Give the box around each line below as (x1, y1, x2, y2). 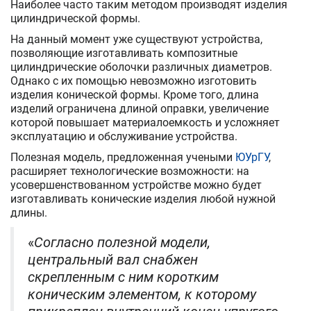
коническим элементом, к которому (28, 285, 256, 303)
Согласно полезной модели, (34, 233, 210, 251)
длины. (10, 205, 47, 219)
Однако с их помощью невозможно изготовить (10, 74, 257, 87)
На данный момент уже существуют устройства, (10, 32, 262, 46)
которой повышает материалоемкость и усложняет (10, 115, 280, 129)
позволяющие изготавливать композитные (10, 46, 237, 60)
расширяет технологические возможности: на (10, 164, 249, 178)
